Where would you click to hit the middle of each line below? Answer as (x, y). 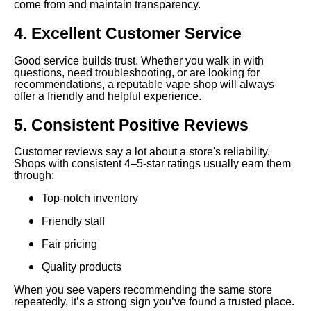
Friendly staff (73, 221)
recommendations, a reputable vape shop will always (144, 84)
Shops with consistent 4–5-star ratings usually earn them (152, 164)
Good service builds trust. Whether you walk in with (139, 60)
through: (34, 176)
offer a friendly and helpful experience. (108, 96)
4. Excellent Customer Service (128, 33)
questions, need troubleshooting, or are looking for (137, 72)
